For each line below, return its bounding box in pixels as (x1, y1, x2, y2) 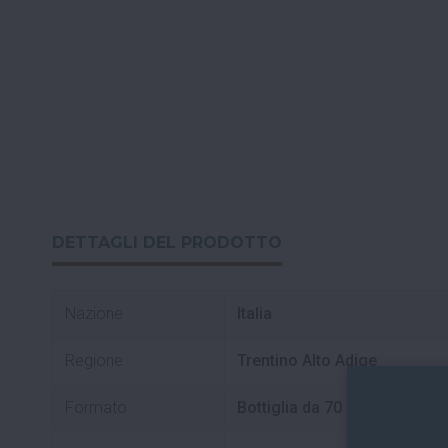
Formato (65, 397, 127, 417)
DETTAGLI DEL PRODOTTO (52, 232, 282, 252)
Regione (65, 350, 123, 370)
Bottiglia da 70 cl (237, 397, 359, 417)
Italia (237, 303, 272, 323)
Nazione (65, 303, 123, 323)
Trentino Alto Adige (237, 350, 377, 370)
